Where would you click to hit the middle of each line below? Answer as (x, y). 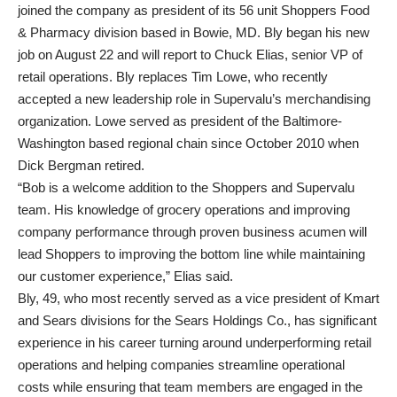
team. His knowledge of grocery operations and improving (184, 210)
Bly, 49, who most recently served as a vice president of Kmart (198, 298)
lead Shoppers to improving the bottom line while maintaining (191, 254)
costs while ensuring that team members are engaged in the (190, 387)
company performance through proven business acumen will (192, 232)
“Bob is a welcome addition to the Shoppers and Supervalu (186, 187)
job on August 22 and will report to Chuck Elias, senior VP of (190, 54)
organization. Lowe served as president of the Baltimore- (180, 121)
